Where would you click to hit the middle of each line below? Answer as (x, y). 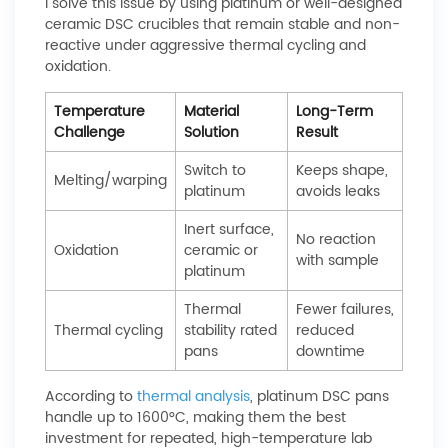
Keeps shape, (342, 170)
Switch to (215, 170)
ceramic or (221, 250)
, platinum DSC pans (319, 396)
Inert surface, (229, 229)
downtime (330, 351)
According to (91, 396)
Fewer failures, (345, 309)
